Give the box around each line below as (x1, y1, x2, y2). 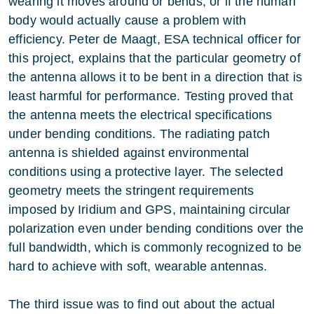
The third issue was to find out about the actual (8, 297, 275, 311)
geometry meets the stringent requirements (8, 184, 254, 198)
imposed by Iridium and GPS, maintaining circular (8, 203, 291, 217)
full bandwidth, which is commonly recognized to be (8, 240, 301, 254)
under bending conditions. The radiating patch (8, 127, 271, 141)
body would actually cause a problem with (8, 13, 247, 27)
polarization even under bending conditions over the (8, 221, 304, 235)
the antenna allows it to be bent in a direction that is (8, 70, 302, 84)
